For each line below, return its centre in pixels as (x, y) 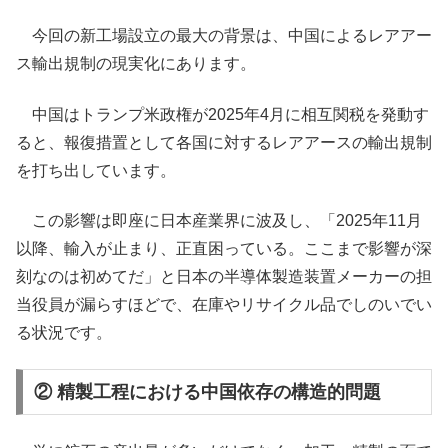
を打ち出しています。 (96, 170)
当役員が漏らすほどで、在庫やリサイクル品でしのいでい (224, 304)
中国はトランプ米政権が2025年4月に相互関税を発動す (222, 114)
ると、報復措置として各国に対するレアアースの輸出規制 (224, 142)
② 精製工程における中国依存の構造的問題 (207, 392)
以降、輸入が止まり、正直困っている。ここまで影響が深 (224, 248)
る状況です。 (64, 332)
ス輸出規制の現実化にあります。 (136, 64)
